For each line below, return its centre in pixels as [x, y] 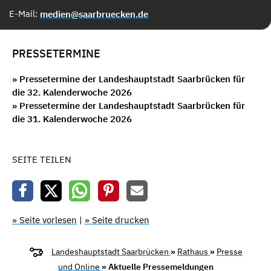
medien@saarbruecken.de [94, 14]
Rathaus [193, 251]
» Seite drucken [117, 220]
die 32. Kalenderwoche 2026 [72, 93]
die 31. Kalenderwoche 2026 [72, 119]
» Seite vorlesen [44, 220]
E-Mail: [24, 13]
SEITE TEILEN [42, 160]
